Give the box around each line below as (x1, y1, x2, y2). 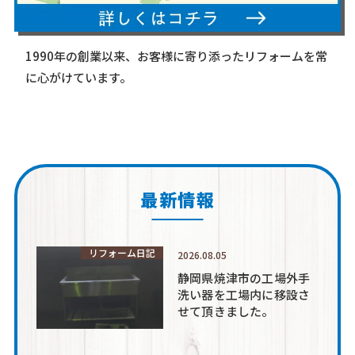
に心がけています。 (25, 68, 132, 86)
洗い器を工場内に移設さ (177, 285, 311, 303)
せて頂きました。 (177, 302, 274, 319)
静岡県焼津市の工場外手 (177, 269, 311, 286)
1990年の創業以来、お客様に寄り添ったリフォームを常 (25, 47, 328, 64)
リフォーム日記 (89, 245, 156, 259)
